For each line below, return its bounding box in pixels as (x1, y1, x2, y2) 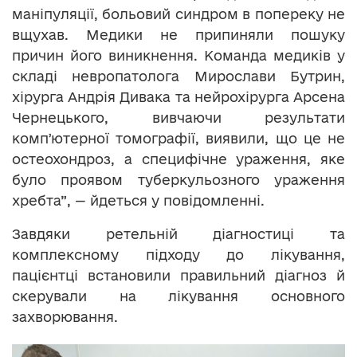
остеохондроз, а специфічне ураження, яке (12, 151, 345, 167)
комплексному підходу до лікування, (12, 246, 345, 262)
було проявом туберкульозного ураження (12, 171, 345, 187)
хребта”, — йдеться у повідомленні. (12, 192, 265, 208)
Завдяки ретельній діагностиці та (12, 226, 345, 241)
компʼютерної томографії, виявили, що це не (12, 130, 345, 146)
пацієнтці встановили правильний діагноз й (12, 267, 345, 283)
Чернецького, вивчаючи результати (12, 109, 345, 125)
